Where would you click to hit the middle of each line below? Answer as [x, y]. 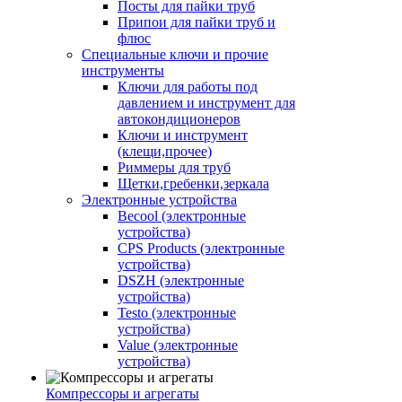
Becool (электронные [182, 216]
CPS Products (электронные [201, 248]
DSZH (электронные [181, 280]
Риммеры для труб [174, 167]
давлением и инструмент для [206, 103]
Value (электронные [178, 345]
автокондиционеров [179, 119]
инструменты [123, 70]
